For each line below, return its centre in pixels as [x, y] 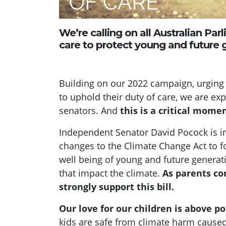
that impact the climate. [111, 173]
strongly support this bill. [117, 186]
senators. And [90, 110]
